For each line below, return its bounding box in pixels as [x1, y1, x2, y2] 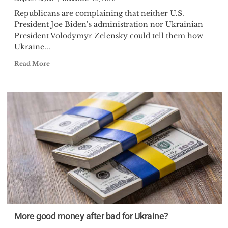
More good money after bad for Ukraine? [14, 211, 168, 221]
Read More [14, 60, 50, 67]
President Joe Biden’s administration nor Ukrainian [14, 20, 203, 29]
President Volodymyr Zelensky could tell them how [14, 31, 203, 40]
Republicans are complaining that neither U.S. [14, 9, 184, 18]
